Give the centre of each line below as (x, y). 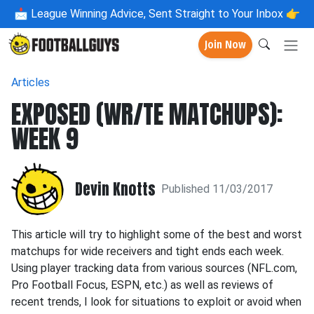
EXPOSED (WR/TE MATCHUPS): (147, 114)
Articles (30, 82)
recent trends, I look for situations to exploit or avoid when (156, 302)
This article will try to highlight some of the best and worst (157, 234)
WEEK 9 (45, 139)
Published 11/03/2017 (217, 189)
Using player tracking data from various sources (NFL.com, (154, 268)
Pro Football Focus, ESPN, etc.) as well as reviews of (142, 285)
